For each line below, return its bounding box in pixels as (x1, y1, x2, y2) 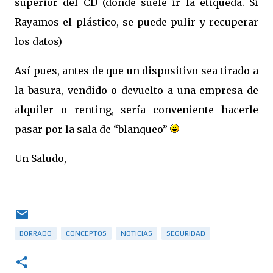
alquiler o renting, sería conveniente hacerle (15, 104, 258, 116)
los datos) (15, 35, 62, 48)
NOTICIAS (121, 229, 152, 238)
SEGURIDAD (166, 229, 205, 238)
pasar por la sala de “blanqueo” (15, 123, 170, 135)
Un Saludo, (15, 152, 66, 165)
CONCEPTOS (66, 229, 107, 238)
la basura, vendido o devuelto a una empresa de (15, 84, 258, 96)
